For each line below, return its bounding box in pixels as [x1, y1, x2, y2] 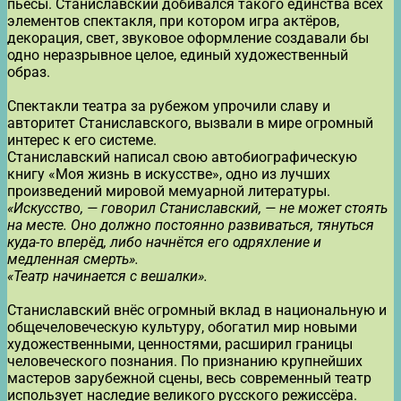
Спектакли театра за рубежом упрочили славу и [7, 97, 330, 115]
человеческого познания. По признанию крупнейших [7, 352, 363, 370]
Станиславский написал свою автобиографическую [7, 148, 357, 166]
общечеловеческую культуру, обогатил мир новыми [7, 318, 357, 336]
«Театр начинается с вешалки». [7, 267, 208, 285]
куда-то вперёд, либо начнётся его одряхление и [7, 233, 321, 251]
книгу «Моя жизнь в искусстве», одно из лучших [7, 165, 330, 183]
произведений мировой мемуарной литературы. [7, 182, 330, 200]
